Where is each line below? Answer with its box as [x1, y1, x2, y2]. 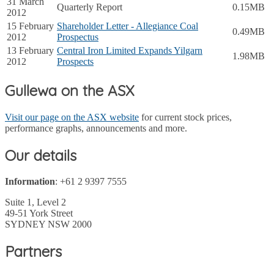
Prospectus [57, 31, 98, 42]
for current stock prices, [139, 111, 232, 122]
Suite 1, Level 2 [5, 197, 66, 208]
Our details [5, 146, 76, 165]
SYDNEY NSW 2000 [5, 219, 92, 230]
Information [5, 176, 55, 187]
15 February [7, 20, 54, 31]
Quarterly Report [57, 1, 122, 12]
